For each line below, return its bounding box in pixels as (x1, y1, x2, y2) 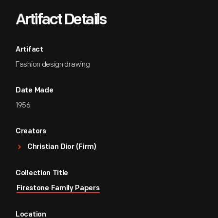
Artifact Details (16, 13, 106, 28)
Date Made (16, 87, 54, 94)
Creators (16, 128, 46, 135)
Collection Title (16, 170, 69, 177)
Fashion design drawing (16, 60, 90, 69)
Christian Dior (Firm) (27, 144, 96, 151)
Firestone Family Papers (16, 185, 100, 192)
